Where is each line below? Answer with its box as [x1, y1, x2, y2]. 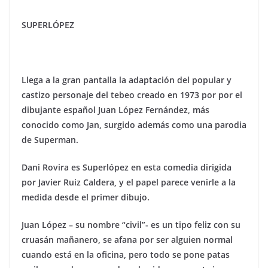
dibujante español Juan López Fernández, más [22, 103, 209, 115]
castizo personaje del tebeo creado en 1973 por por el [22, 89, 242, 100]
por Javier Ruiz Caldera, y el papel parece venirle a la [22, 176, 236, 188]
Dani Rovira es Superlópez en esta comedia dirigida [22, 161, 232, 173]
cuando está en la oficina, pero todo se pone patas [22, 248, 230, 260]
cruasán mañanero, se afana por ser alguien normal [22, 233, 233, 245]
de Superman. [22, 133, 78, 145]
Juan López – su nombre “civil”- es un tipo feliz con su [22, 218, 240, 230]
